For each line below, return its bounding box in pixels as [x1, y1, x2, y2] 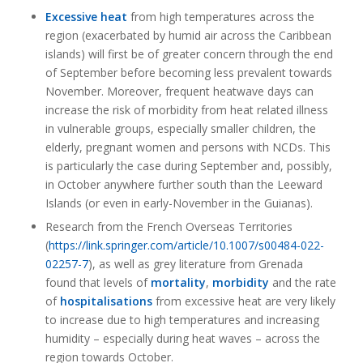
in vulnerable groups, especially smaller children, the [45, 121, 316, 136]
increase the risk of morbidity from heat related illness [45, 102, 328, 117]
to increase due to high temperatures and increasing [45, 312, 319, 327]
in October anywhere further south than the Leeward [45, 177, 322, 192]
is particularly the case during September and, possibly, [45, 158, 332, 173]
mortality [150, 275, 206, 290]
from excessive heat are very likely [152, 293, 335, 309]
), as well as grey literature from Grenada [88, 256, 303, 271]
